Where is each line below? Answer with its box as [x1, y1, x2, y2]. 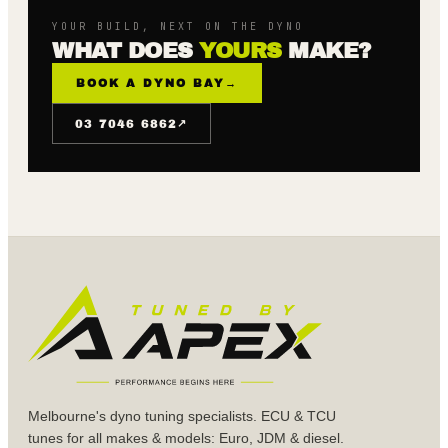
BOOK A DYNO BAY [76, 77, 225, 90]
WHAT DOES [52, 39, 199, 64]
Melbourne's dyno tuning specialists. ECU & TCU [28, 408, 336, 425]
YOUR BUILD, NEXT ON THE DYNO [52, 20, 304, 34]
